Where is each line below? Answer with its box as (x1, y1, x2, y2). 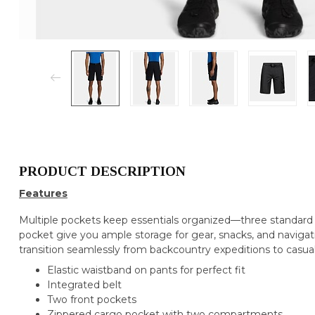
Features (19, 186, 67, 200)
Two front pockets (47, 293, 136, 307)
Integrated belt (47, 278, 122, 292)
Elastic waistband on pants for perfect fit (47, 264, 245, 277)
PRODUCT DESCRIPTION (19, 163, 186, 179)
